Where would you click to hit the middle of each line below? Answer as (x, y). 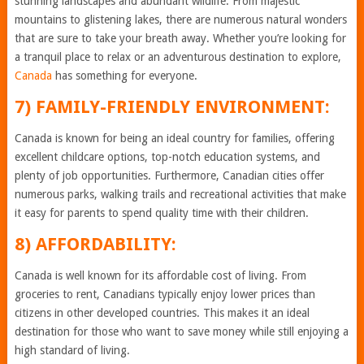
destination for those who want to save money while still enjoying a (181, 331)
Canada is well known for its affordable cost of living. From (160, 275)
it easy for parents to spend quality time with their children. (161, 213)
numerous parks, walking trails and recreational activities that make (180, 194)
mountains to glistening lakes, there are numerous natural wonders (180, 19)
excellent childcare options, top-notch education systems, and (167, 157)
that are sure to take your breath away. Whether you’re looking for (180, 38)
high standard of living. (72, 350)
